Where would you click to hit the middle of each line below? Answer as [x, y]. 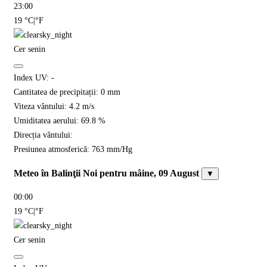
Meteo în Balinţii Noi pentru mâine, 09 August [108, 173]
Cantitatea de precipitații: [57, 92]
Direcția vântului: [43, 135]
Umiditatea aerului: [47, 120]
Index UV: [32, 77]
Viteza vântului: [41, 106]
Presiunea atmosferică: [53, 149]
